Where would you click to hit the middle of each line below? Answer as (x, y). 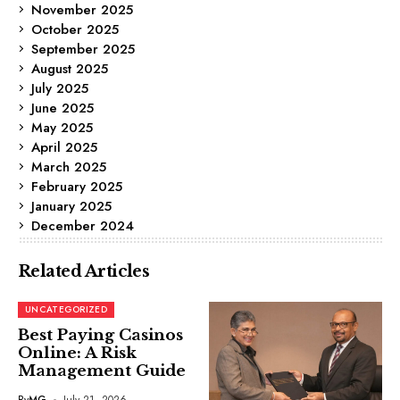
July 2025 (60, 88)
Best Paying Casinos (100, 335)
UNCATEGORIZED (66, 309)
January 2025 (71, 206)
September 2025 (83, 49)
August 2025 (70, 68)
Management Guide (102, 371)
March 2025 (69, 167)
